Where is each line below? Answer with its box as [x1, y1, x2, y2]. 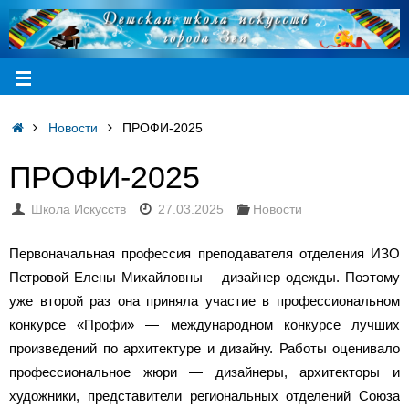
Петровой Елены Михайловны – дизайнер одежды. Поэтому [9, 268, 400, 285]
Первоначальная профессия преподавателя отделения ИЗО [9, 245, 400, 261]
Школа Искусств [30, 203, 126, 217]
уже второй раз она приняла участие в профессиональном [9, 292, 400, 309]
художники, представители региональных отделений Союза [9, 387, 400, 404]
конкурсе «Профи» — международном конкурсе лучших [9, 316, 400, 332]
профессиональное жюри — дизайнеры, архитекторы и [9, 363, 400, 380]
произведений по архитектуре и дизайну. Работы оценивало [9, 340, 400, 356]
